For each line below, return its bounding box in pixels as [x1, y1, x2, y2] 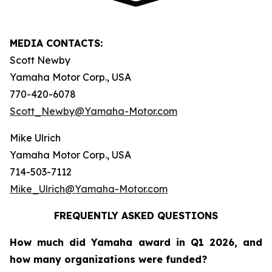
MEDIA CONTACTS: [10, 36, 103, 49]
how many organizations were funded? [10, 253, 207, 265]
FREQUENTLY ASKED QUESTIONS [54, 209, 218, 222]
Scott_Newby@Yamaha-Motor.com [10, 104, 177, 117]
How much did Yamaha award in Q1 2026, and [10, 236, 262, 248]
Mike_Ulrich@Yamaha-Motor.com [10, 182, 168, 195]
